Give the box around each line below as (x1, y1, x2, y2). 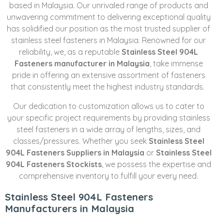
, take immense (149, 59, 203, 69)
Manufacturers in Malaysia (5, 202, 134, 215)
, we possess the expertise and (102, 159, 211, 170)
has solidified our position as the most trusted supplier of (7, 24, 210, 34)
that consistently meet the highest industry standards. (11, 82, 206, 92)
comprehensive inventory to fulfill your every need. (19, 171, 198, 181)
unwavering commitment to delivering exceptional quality (6, 12, 211, 22)
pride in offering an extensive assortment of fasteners (12, 70, 205, 80)
